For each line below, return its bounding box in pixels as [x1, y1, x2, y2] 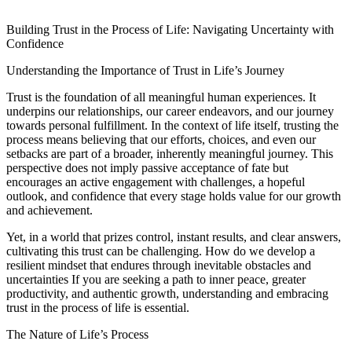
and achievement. [6, 203, 93, 217]
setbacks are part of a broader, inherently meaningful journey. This [6, 146, 333, 160]
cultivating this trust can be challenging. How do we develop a [6, 244, 315, 258]
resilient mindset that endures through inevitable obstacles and [6, 258, 311, 272]
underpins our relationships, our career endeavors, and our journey [6, 104, 334, 118]
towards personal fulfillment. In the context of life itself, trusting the [6, 118, 339, 132]
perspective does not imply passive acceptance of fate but [6, 160, 288, 174]
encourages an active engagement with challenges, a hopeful [6, 174, 305, 189]
